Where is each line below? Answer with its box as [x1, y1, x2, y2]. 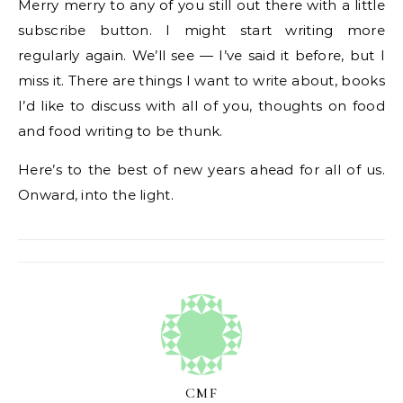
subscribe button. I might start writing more [18, 22, 385, 39]
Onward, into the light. [18, 186, 174, 203]
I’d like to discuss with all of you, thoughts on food [18, 97, 385, 114]
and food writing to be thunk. [18, 122, 223, 139]
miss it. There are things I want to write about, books [18, 72, 385, 89]
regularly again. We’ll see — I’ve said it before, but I [18, 47, 385, 64]
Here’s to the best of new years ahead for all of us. [18, 161, 385, 178]
